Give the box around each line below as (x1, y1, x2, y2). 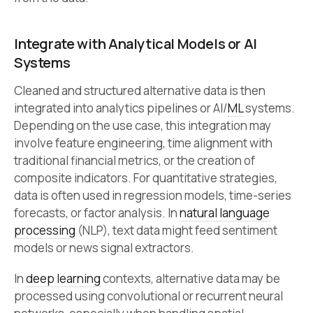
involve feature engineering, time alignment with (14, 135, 272, 152)
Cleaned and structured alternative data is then (14, 82, 265, 99)
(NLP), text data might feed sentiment (75, 222, 277, 239)
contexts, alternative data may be (101, 270, 280, 287)
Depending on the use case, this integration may (14, 117, 271, 134)
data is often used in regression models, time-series (14, 187, 291, 204)
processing (14, 222, 75, 239)
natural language (180, 205, 270, 221)
